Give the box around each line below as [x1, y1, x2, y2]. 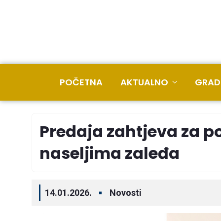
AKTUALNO [120, 76, 168, 88]
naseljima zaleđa [39, 142, 180, 164]
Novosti [110, 187, 142, 198]
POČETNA [60, 76, 103, 88]
